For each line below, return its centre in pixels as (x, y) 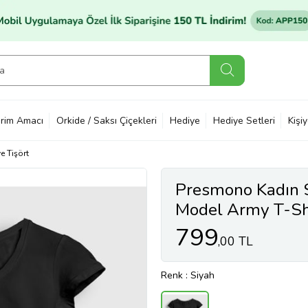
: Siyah (200, 275)
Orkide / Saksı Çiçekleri (107, 120)
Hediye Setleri (244, 120)
